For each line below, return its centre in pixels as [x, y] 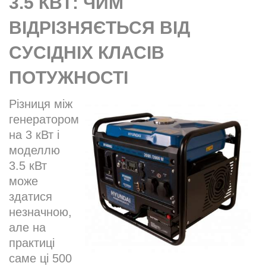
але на [27, 228]
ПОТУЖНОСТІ [69, 78]
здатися [31, 197]
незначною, [40, 212]
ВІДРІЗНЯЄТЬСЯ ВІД [99, 28]
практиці [32, 243]
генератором [44, 120]
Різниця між [41, 104]
